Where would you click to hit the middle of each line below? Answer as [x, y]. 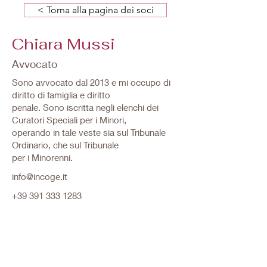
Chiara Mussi [63, 44]
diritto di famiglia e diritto [61, 95]
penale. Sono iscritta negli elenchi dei [85, 107]
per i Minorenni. [42, 157]
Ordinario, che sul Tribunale [65, 145]
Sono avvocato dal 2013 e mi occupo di [91, 82]
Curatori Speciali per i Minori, [69, 120]
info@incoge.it [40, 176]
